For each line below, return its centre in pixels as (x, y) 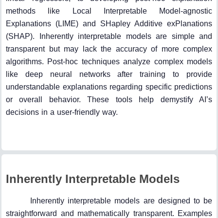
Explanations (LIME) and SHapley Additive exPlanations (109, 24)
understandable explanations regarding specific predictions (109, 87)
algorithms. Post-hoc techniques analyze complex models (109, 62)
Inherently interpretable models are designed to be (121, 201)
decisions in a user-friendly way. (62, 112)
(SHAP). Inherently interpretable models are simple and (109, 36)
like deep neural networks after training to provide (109, 74)
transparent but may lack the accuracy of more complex (109, 49)
